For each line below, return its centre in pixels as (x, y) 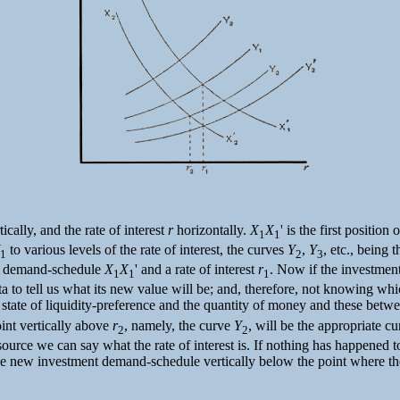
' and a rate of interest (196, 270)
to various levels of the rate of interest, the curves (147, 250)
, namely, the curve (179, 325)
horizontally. (212, 229)
